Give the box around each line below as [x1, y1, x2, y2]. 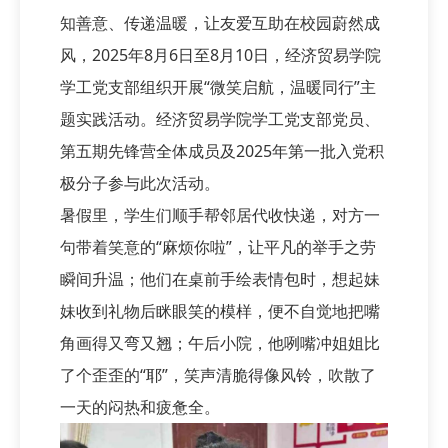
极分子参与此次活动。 [60, 172, 220, 195]
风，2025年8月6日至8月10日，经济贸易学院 [60, 44, 381, 67]
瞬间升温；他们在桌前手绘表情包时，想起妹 [60, 268, 380, 291]
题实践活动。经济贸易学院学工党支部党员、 [60, 108, 380, 131]
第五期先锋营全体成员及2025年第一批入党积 [60, 140, 384, 163]
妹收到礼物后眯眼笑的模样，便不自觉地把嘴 [60, 300, 380, 323]
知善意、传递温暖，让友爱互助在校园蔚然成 [60, 12, 380, 35]
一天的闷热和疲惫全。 [60, 396, 220, 419]
